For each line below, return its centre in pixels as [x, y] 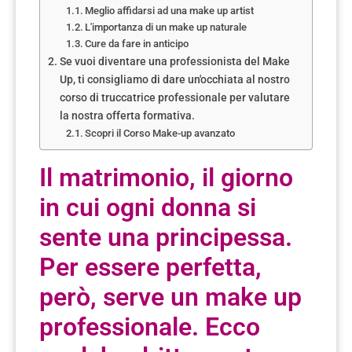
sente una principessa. [166, 237]
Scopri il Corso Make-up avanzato [160, 133]
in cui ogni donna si [148, 207]
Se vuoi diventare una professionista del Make [174, 61]
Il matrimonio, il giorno [166, 177]
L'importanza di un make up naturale [166, 27]
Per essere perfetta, [150, 267]
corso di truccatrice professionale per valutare [174, 97]
